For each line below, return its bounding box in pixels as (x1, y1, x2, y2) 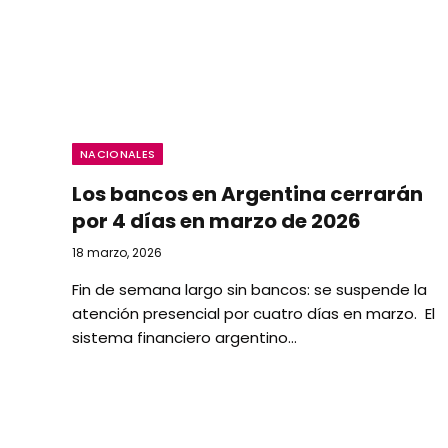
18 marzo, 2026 (72, 244, 162, 261)
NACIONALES (80, 146, 156, 162)
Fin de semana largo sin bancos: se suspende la (72, 279, 427, 300)
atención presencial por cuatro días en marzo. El (72, 303, 435, 324)
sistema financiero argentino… (72, 327, 297, 348)
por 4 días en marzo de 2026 (72, 207, 361, 235)
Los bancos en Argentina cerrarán (72, 180, 423, 208)
